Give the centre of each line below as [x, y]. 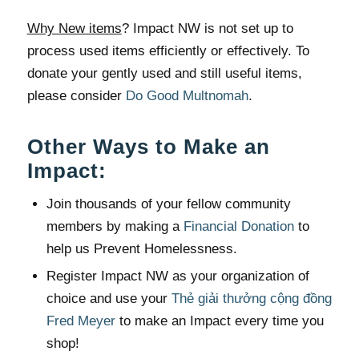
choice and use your [109, 299]
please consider [76, 95]
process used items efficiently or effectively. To [168, 50]
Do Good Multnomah [187, 95]
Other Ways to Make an [148, 147]
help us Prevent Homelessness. [141, 249]
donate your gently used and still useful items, [164, 73]
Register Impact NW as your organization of [177, 276]
